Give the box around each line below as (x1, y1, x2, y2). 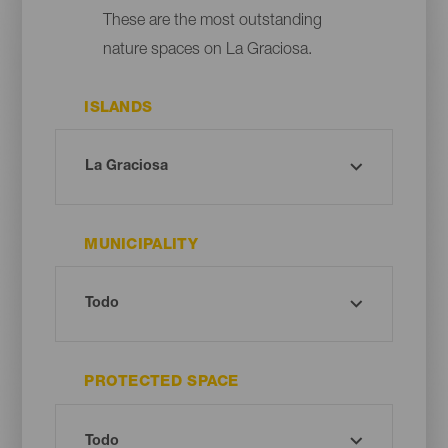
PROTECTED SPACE (84, 375, 239, 391)
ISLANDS (84, 100, 153, 116)
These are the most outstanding (102, 13, 322, 30)
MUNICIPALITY (84, 237, 198, 253)
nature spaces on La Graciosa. (102, 42, 312, 59)
